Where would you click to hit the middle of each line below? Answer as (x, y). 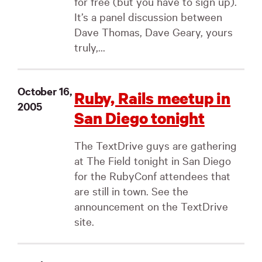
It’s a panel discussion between (148, 16)
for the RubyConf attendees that (152, 175)
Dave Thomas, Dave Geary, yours (154, 32)
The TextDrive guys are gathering (156, 145)
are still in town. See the (131, 191)
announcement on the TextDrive (151, 206)
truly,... (90, 47)
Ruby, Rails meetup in (153, 98)
